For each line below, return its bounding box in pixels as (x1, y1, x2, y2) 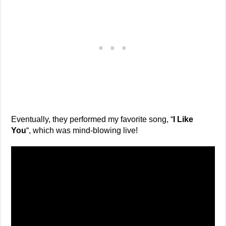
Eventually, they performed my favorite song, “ (11, 115, 174, 124)
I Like (173, 115, 194, 124)
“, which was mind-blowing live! (26, 126, 138, 135)
